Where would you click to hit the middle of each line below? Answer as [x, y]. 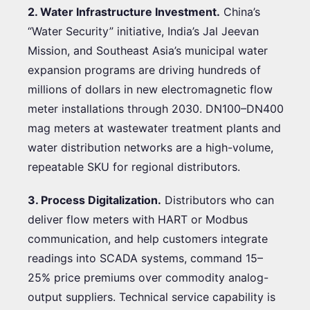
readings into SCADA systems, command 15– [145, 258]
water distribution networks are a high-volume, [151, 147]
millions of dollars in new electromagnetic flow [150, 89]
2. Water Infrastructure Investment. [124, 11]
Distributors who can [218, 200]
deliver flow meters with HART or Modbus [138, 219]
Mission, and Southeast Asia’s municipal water [148, 50]
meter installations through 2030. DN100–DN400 [156, 108]
